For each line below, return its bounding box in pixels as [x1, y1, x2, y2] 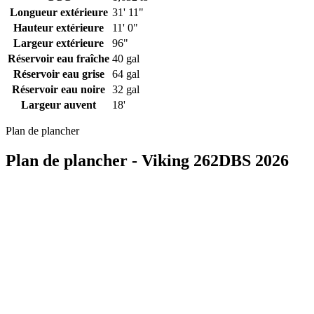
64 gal [112, 67, 139, 80]
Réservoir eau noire [12, 83, 105, 95]
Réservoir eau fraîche [8, 52, 109, 64]
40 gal [112, 52, 139, 64]
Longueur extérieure [9, 6, 108, 18]
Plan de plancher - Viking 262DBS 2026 [6, 151, 289, 170]
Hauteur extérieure [13, 21, 104, 34]
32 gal [112, 83, 139, 95]
